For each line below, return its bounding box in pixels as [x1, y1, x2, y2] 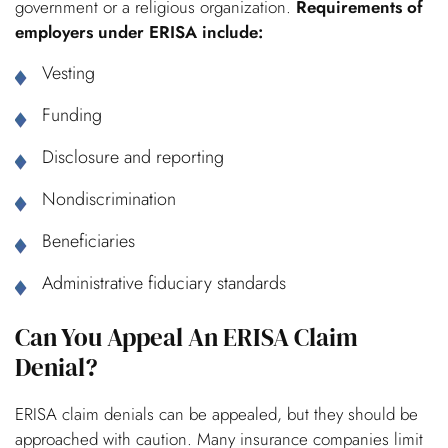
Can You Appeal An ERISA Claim [15, 320, 358, 355]
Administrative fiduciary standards [42, 270, 286, 297]
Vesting [42, 60, 95, 87]
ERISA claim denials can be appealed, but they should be [15, 402, 418, 427]
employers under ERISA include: [15, 20, 263, 45]
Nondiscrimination [42, 186, 176, 213]
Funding [42, 102, 102, 129]
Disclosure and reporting [42, 144, 224, 171]
